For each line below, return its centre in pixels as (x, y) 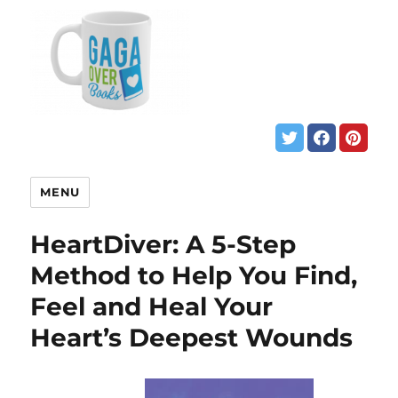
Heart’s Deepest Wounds (192, 338)
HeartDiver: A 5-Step (163, 245)
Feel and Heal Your (152, 307)
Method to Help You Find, (194, 276)
